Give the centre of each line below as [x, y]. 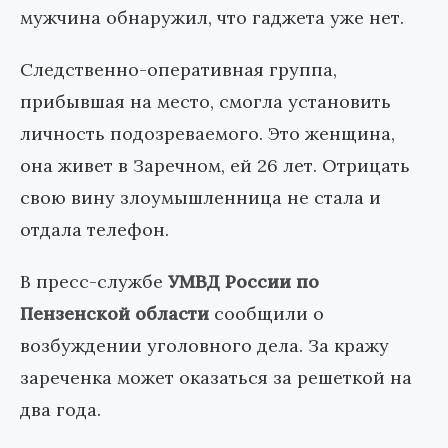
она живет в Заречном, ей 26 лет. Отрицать [215, 166]
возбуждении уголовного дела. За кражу [204, 346]
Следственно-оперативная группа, [178, 70]
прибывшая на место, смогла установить [205, 102]
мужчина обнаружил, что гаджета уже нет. [212, 18]
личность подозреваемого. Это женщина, [207, 134]
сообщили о [266, 314]
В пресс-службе [94, 282]
